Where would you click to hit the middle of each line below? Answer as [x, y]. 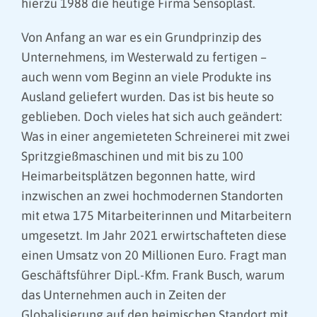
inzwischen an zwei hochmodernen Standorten [152, 196]
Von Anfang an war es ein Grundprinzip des [141, 38]
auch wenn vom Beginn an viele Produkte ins [146, 77]
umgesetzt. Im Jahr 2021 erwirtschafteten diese [154, 236]
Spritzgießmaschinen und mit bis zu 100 [132, 156]
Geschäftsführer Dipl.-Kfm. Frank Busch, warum [153, 275]
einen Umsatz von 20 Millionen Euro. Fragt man [154, 255]
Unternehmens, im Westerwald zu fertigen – [144, 57]
